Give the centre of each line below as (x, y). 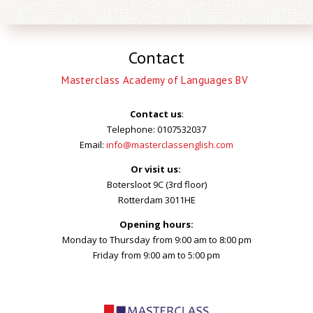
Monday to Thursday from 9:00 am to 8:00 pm (156, 240)
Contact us (155, 114)
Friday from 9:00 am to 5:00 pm (156, 255)
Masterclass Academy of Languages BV (156, 80)
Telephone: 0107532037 (156, 129)
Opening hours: (156, 224)
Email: (93, 145)
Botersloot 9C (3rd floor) (156, 184)
